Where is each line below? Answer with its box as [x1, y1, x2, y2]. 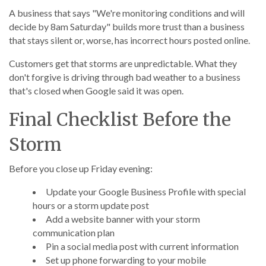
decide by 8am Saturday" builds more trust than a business [9, 21, 245, 32]
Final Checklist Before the [9, 108, 231, 131]
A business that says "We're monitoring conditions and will [9, 7, 245, 18]
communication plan [33, 227, 115, 238]
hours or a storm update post [33, 199, 149, 211]
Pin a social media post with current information [46, 240, 239, 252]
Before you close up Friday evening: [9, 163, 153, 174]
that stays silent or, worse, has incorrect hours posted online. [9, 34, 250, 46]
